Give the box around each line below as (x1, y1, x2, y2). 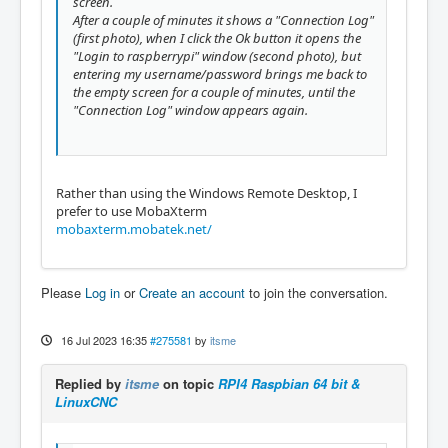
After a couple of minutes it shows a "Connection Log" (73, 11, 374, 30)
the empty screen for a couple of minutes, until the (73, 83, 358, 102)
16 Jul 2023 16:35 (60, 332, 147, 348)
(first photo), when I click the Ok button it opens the (73, 29, 361, 48)
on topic (159, 374, 218, 393)
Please (41, 283, 85, 302)
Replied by (55, 374, 125, 393)
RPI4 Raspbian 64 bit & (218, 374, 360, 393)
